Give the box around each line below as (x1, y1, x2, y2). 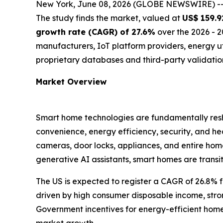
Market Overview (36, 77, 107, 87)
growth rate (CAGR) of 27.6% (36, 27, 155, 37)
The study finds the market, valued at (36, 13, 182, 23)
